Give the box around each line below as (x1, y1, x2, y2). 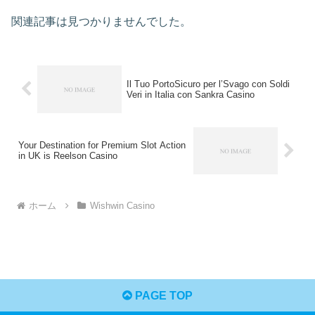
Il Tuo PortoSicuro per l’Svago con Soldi (126, 78, 290, 89)
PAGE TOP (132, 289, 193, 302)
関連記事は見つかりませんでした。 (11, 15, 191, 27)
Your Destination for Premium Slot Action (18, 140, 186, 151)
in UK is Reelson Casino (18, 150, 117, 162)
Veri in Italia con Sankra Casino (126, 89, 255, 100)
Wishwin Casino (89, 200, 155, 211)
